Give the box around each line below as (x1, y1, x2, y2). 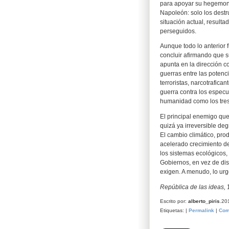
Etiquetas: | (160, 207, 189, 213)
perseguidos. (160, 27, 196, 34)
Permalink (189, 207, 214, 213)
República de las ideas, (160, 183, 227, 190)
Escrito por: (160, 198, 188, 204)
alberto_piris (188, 198, 220, 204)
